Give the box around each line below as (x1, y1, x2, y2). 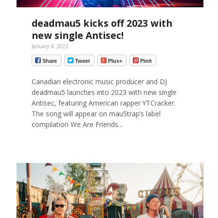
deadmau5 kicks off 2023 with (31, 16, 172, 30)
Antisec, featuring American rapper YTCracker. (31, 98, 176, 108)
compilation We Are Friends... (31, 120, 123, 129)
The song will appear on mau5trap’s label (31, 109, 161, 119)
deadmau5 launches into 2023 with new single (31, 88, 177, 97)
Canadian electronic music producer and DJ (31, 77, 167, 87)
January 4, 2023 (31, 42, 68, 50)
